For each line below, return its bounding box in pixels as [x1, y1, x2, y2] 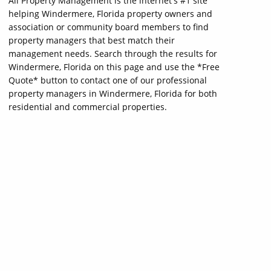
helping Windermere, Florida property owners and [8, 8, 212, 19]
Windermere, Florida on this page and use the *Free [8, 61, 220, 73]
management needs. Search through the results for [8, 48, 217, 59]
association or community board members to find [8, 21, 209, 33]
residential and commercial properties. [8, 101, 167, 113]
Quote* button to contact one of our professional [8, 74, 207, 86]
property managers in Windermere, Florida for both [8, 88, 217, 99]
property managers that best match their [8, 34, 175, 46]
